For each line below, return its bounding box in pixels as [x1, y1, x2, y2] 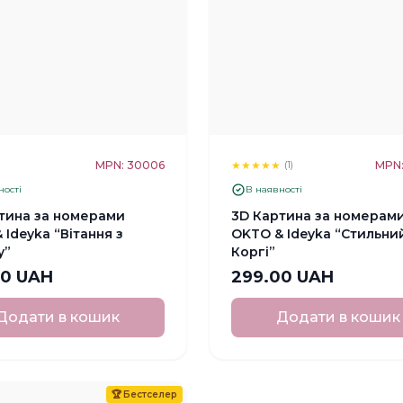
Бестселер [123, 388, 177, 400]
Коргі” [231, 243, 275, 260]
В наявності [246, 184, 302, 196]
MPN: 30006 [95, 157, 165, 172]
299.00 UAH [231, 266, 334, 287]
